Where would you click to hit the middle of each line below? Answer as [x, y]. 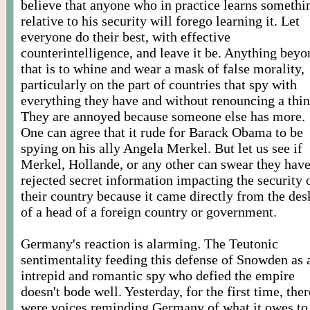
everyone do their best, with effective [126, 37]
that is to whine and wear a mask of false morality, [163, 69]
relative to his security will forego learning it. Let [160, 21]
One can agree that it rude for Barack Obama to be [162, 132]
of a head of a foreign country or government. [149, 212]
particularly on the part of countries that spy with [159, 84]
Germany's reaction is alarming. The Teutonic [149, 244]
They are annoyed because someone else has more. [163, 116]
